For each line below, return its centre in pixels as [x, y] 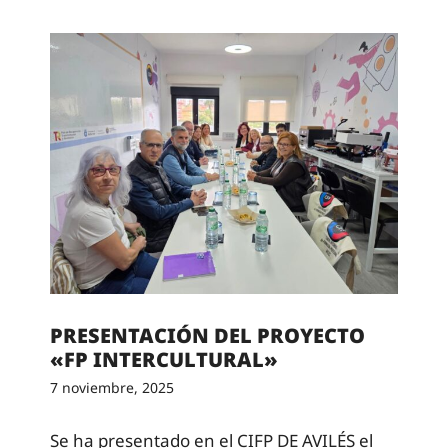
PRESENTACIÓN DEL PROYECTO [207, 336]
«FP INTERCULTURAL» [164, 360]
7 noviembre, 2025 [112, 388]
